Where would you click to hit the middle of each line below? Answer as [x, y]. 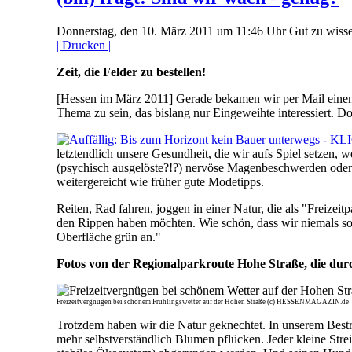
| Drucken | [84, 45]
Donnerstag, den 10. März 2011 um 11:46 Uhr [173, 31]
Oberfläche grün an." [109, 236]
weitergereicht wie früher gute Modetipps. [160, 181]
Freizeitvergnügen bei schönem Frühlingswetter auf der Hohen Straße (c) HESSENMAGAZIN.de [203, 301]
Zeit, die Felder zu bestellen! [131, 71]
